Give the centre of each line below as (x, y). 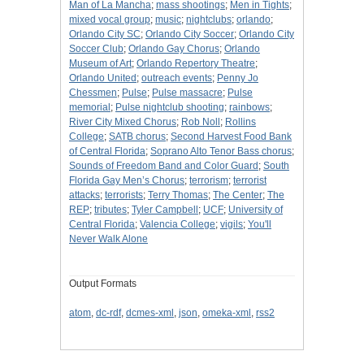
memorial (90, 108)
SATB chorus (137, 137)
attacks (84, 195)
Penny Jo (238, 78)
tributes (110, 210)
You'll (260, 225)
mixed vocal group (110, 20)
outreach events (177, 78)
